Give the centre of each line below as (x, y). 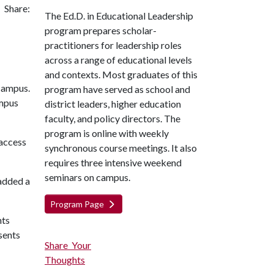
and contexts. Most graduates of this (121, 74)
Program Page (78, 204)
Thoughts (65, 260)
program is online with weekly (107, 133)
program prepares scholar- (101, 30)
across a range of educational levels (118, 60)
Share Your (68, 245)
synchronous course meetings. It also (121, 148)
